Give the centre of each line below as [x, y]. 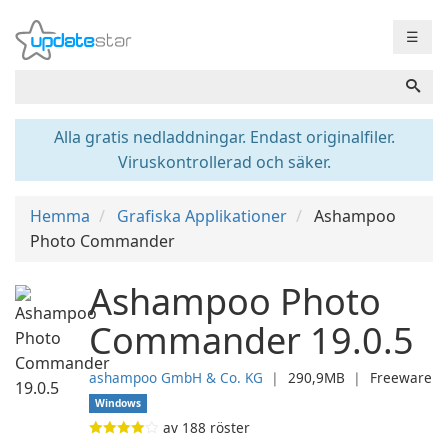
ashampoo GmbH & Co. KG [176, 377]
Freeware [401, 377]
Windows [118, 403]
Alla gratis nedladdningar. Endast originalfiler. [224, 137]
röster [228, 427]
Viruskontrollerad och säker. [224, 162]
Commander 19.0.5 [251, 340]
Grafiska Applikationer [202, 216]
